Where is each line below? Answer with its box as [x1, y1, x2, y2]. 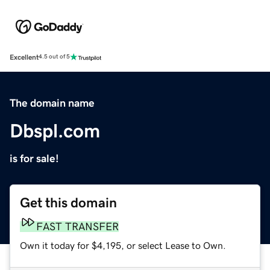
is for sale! [10, 152, 59, 164]
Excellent [10, 53, 39, 61]
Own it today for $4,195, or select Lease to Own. [20, 240, 226, 250]
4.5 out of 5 [39, 54, 70, 60]
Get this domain [20, 195, 117, 210]
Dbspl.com [10, 121, 100, 140]
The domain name [10, 97, 95, 108]
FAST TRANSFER [36, 221, 119, 232]
